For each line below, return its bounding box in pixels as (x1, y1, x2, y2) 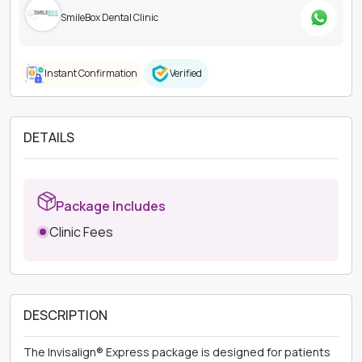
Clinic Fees (49, 223, 113, 242)
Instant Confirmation (44, 66, 137, 81)
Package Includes (56, 197, 166, 216)
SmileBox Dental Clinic (61, 11, 158, 25)
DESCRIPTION (23, 306, 107, 325)
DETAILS (23, 128, 74, 147)
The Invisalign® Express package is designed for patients (23, 344, 330, 360)
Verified (170, 66, 202, 81)
